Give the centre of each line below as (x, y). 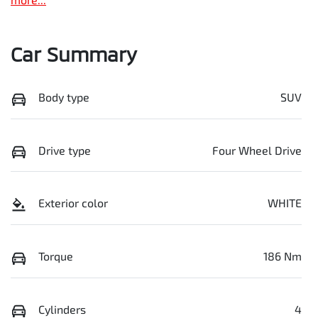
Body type (64, 97)
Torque (56, 256)
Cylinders (62, 309)
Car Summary (74, 54)
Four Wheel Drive (257, 150)
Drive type (65, 150)
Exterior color (73, 203)
